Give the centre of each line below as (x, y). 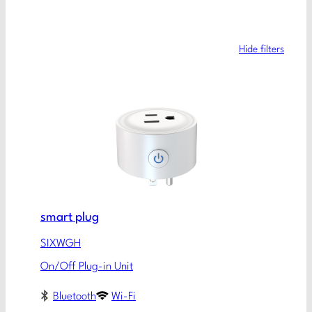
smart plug (70, 217)
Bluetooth (75, 297)
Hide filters (262, 49)
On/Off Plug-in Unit (87, 266)
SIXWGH (61, 243)
